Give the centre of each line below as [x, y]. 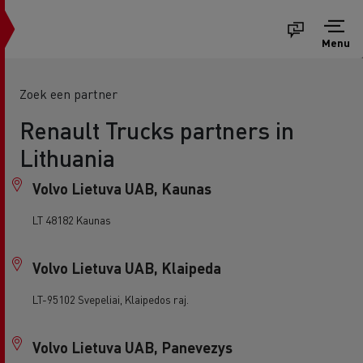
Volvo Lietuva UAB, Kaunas [122, 188]
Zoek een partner [68, 94]
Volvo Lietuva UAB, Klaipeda [127, 268]
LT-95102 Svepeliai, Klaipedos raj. [111, 299]
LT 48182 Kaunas [72, 220]
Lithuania [67, 158]
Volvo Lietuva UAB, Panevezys [132, 347]
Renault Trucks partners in [157, 130]
